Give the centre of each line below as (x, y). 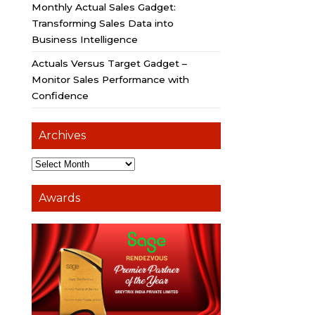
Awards (59, 198)
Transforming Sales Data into (102, 24)
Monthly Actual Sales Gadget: (103, 7)
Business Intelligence (84, 40)
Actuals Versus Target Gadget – (109, 64)
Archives (62, 136)
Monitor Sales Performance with (110, 80)
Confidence (60, 96)
